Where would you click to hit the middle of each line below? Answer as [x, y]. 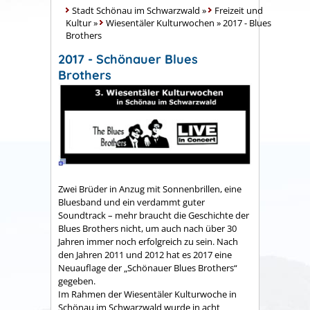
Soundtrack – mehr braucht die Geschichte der [154, 215]
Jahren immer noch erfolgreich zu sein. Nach [148, 241]
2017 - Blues [247, 23]
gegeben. [77, 281]
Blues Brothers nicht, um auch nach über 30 [147, 228]
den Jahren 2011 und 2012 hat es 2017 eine [145, 254]
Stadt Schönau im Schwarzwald [136, 10]
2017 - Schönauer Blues [128, 59]
